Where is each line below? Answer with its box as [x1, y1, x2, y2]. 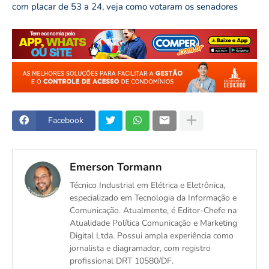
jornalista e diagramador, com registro [70, 242, 211, 254]
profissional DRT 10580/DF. [70, 255, 174, 267]
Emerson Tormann [70, 159, 162, 174]
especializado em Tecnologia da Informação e [70, 192, 237, 204]
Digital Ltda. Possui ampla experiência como [70, 229, 234, 241]
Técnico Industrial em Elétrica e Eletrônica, [70, 179, 225, 191]
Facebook [48, 115, 83, 127]
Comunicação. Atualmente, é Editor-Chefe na [70, 204, 237, 216]
